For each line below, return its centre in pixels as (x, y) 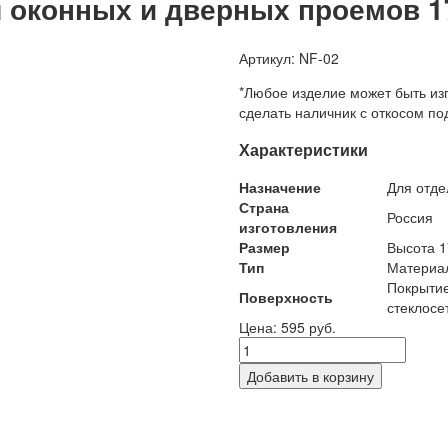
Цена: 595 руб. (287, 327)
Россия (410, 217)
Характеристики (303, 149)
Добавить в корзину (310, 376)
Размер (264, 247)
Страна (264, 207)
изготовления (288, 227)
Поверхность (286, 297)
